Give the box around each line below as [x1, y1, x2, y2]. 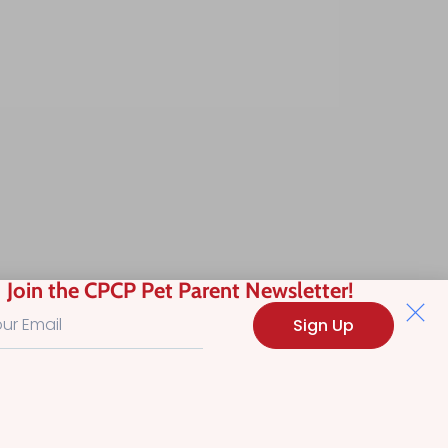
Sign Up [293, 313, 355, 337]
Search [284, 426, 331, 446]
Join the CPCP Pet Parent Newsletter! [7, 277, 355, 304]
